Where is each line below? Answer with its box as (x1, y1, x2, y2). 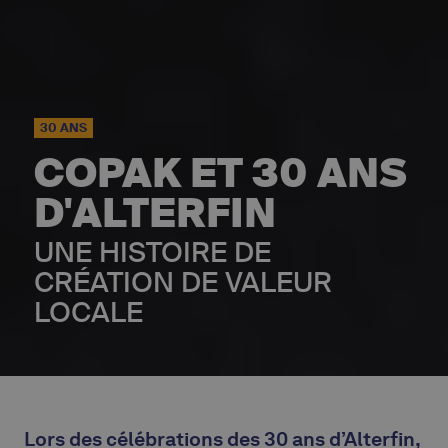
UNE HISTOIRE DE (34, 234, 271, 272)
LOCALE (34, 294, 143, 332)
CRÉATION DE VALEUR (34, 264, 332, 302)
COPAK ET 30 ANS (34, 148, 407, 200)
